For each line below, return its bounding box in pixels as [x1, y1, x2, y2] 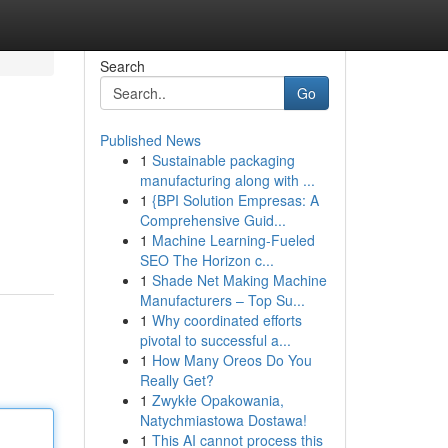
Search [99, 56, 145, 76]
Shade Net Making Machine [151, 270, 327, 290]
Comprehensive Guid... [139, 210, 286, 230]
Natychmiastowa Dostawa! [139, 410, 307, 430]
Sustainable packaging [151, 150, 295, 170]
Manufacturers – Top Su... [139, 290, 305, 310]
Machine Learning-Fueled [151, 230, 315, 250]
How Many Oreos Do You [151, 350, 312, 370]
